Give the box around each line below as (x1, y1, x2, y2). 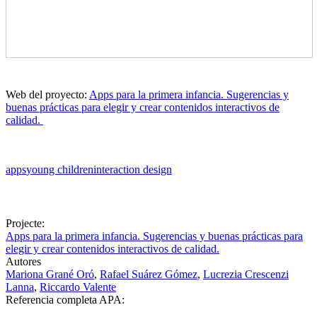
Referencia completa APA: (6, 293, 127, 306)
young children (26, 163, 93, 175)
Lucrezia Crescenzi (203, 267, 289, 280)
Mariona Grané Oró (6, 267, 94, 280)
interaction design (93, 163, 172, 175)
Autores (6, 255, 44, 267)
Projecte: (6, 217, 47, 229)
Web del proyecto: (6, 88, 89, 100)
